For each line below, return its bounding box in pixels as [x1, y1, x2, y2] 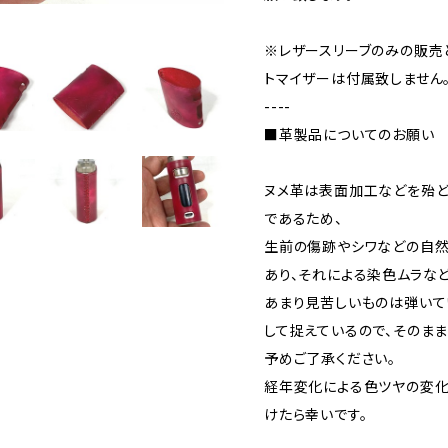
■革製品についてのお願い [264, 126, 435, 143]
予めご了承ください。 [264, 350, 396, 367]
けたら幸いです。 [264, 406, 368, 423]
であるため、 [264, 210, 343, 227]
